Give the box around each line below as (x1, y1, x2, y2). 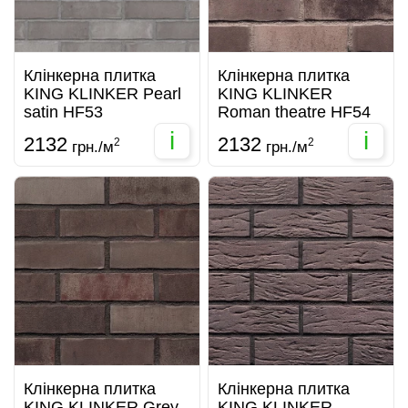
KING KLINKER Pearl (24, 84, 181, 103)
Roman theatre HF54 (218, 102, 371, 121)
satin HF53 (24, 102, 103, 121)
